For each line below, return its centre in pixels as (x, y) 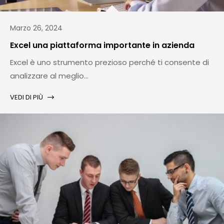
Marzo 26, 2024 (36, 28)
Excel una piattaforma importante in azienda (102, 45)
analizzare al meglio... (49, 76)
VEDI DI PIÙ (26, 97)
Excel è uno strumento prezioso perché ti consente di (109, 62)
